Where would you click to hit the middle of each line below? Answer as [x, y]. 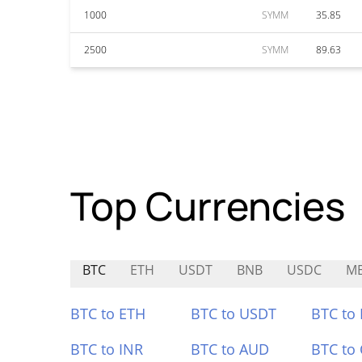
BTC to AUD [229, 349]
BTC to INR [107, 349]
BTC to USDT [233, 314]
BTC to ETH [108, 314]
